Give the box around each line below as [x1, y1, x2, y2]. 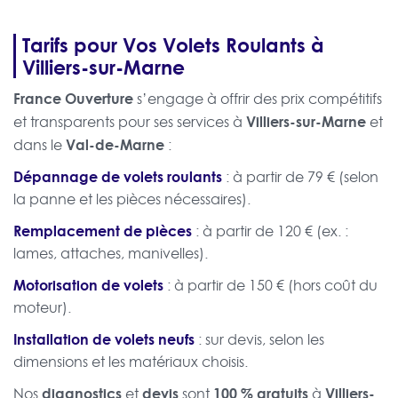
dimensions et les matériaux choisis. [13, 352, 248, 372]
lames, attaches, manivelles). [13, 243, 208, 264]
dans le [13, 135, 66, 155]
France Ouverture [13, 88, 133, 109]
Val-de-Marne [66, 134, 164, 155]
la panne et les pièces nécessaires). [13, 189, 251, 210]
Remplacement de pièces [13, 220, 192, 242]
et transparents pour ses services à [13, 112, 246, 132]
